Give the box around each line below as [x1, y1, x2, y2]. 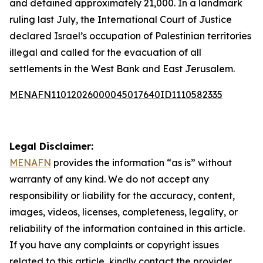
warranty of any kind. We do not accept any [9, 173, 209, 185]
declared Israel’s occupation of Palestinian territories [9, 30, 251, 42]
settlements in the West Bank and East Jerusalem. [9, 63, 235, 75]
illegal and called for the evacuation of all [9, 46, 201, 58]
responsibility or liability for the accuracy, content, [9, 190, 235, 201]
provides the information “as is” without [51, 157, 232, 168]
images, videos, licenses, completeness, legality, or [9, 206, 238, 218]
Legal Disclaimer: [9, 140, 93, 152]
